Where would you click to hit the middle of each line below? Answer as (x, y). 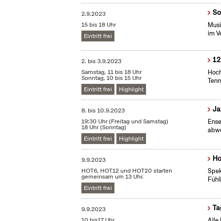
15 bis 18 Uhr (99, 25)
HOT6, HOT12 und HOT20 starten (127, 171)
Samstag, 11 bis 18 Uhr (112, 72)
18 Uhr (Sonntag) (104, 128)
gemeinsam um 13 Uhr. (113, 177)
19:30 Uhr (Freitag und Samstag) (125, 122)
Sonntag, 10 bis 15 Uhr (112, 78)
